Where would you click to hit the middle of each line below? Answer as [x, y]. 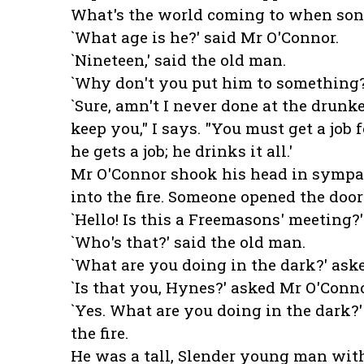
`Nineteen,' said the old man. [178, 60]
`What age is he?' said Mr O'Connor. [205, 37]
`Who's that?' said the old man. [188, 242]
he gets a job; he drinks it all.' [182, 151]
